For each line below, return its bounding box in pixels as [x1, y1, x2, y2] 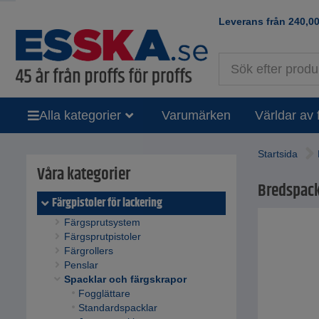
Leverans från [219, 15, 288, 27]
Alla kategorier [39, 108, 121, 122]
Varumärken [161, 108, 231, 122]
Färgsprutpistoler [63, 231, 141, 243]
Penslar [63, 259, 98, 271]
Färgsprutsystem [63, 216, 140, 229]
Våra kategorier [37, 162, 130, 188]
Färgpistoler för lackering [52, 194, 162, 213]
